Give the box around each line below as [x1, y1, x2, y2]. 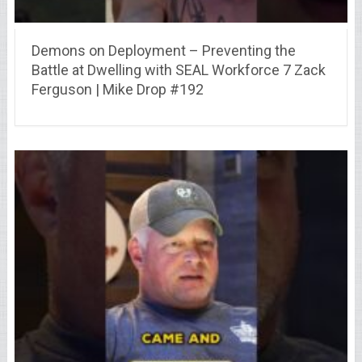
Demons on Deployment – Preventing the [31, 41, 296, 59]
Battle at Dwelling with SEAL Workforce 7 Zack [31, 61, 326, 78]
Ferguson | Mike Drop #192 [31, 80, 204, 98]
